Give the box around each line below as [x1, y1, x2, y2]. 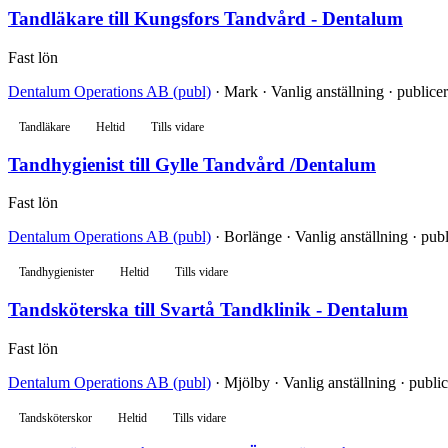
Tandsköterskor [19, 411, 92, 424]
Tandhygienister [19, 266, 94, 279]
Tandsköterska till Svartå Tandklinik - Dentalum [8, 299, 408, 320]
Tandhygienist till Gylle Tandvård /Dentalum [8, 153, 376, 175]
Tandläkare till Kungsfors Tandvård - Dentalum [8, 8, 403, 30]
